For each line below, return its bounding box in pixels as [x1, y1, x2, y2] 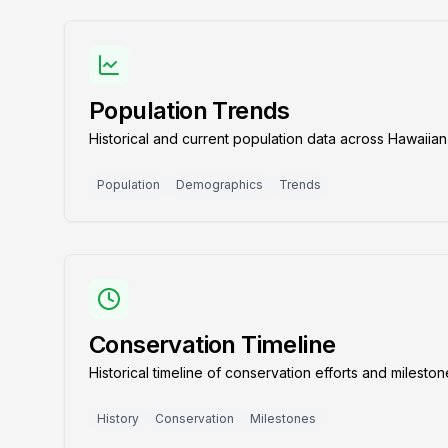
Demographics [176, 177, 263, 192]
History [97, 411, 139, 426]
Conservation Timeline [89, 330, 336, 359]
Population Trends [89, 96, 290, 125]
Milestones [250, 411, 316, 426]
